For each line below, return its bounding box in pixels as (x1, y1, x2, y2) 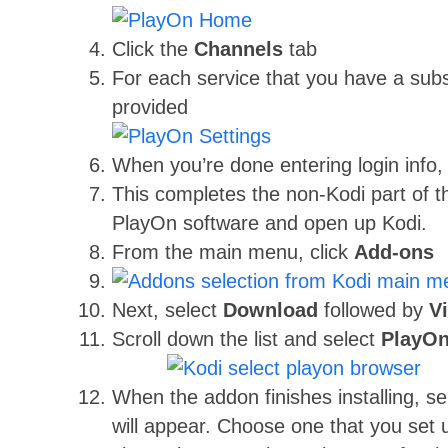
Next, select (112, 299, 223, 322)
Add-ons (354, 241, 434, 264)
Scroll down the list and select (112, 328, 381, 351)
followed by (318, 299, 429, 322)
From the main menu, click (112, 241, 354, 264)
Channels (194, 38, 283, 61)
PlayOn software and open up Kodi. (112, 212, 427, 235)
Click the (112, 38, 194, 61)
